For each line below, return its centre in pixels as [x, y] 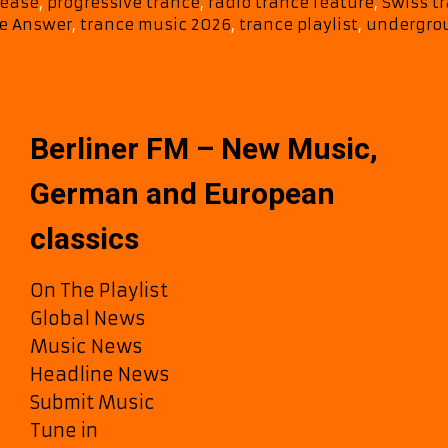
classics [84, 238]
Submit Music [92, 402]
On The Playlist [98, 290]
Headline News [99, 374]
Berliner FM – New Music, [203, 148]
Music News [86, 346]
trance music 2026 [155, 24]
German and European [182, 193]
